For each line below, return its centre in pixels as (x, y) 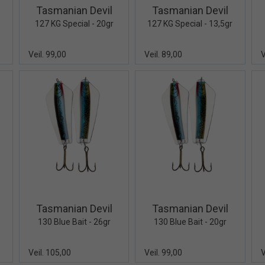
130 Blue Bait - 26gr (74, 222)
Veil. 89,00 (164, 55)
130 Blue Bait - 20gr (190, 222)
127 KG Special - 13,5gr (190, 24)
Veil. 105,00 (49, 252)
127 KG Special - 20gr (74, 24)
